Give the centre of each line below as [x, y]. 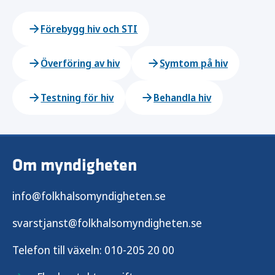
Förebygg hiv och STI [89, 29]
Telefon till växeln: [58, 250]
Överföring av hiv [80, 63]
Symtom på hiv [194, 63]
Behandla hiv [183, 98]
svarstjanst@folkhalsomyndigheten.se [107, 223]
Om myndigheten [75, 165]
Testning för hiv [77, 98]
